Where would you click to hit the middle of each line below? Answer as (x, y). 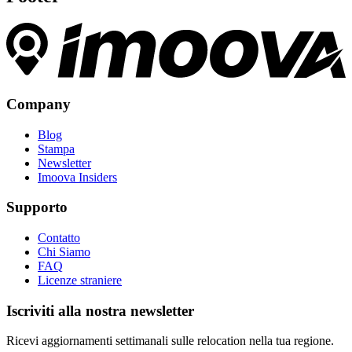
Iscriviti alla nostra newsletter (100, 310)
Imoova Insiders (77, 177)
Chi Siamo (64, 252)
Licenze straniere (80, 280)
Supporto (37, 207)
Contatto (59, 238)
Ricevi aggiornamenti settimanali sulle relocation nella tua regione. (170, 341)
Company (38, 104)
